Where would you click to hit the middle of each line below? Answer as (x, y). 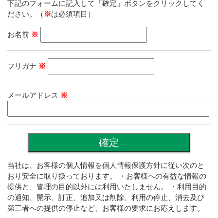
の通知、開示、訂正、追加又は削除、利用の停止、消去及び (106, 197)
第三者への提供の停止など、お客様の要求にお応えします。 (106, 208)
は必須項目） (73, 14)
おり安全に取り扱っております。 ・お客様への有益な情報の (107, 176)
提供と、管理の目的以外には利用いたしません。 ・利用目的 (107, 186)
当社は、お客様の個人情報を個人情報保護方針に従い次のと (106, 165)
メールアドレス (34, 95)
